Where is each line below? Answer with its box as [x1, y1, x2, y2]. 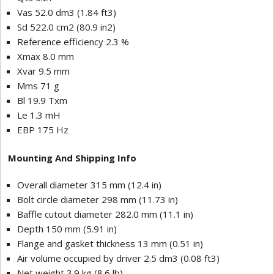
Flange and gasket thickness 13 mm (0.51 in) [17, 237, 203, 250]
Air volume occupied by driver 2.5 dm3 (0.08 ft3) [17, 252, 220, 265]
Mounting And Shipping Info [8, 152, 136, 165]
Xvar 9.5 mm [17, 65, 70, 78]
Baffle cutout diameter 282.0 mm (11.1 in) [17, 208, 193, 221]
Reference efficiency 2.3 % [17, 35, 129, 48]
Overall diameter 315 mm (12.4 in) [17, 179, 161, 191]
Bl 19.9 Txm [17, 94, 67, 107]
